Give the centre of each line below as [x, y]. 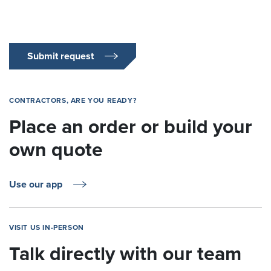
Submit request [60, 56]
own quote [56, 150]
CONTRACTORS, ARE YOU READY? [73, 100]
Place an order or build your [131, 127]
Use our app [36, 184]
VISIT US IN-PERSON [47, 227]
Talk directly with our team [125, 254]
